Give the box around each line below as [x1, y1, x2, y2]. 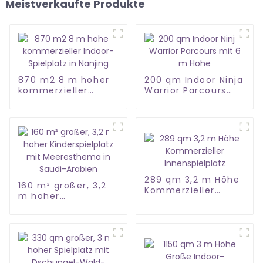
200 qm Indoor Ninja [144, 74, 244, 86]
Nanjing [18, 106, 55, 118]
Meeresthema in [18, 211, 99, 224]
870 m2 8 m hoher [18, 74, 110, 86]
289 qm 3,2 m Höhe [144, 173, 240, 186]
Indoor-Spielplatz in [18, 95, 115, 107]
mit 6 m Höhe [144, 95, 212, 107]
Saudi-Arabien [18, 222, 88, 234]
